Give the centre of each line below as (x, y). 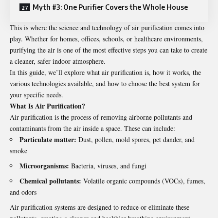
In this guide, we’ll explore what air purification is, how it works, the (105, 72)
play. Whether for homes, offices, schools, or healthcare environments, (106, 38)
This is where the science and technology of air (75, 27)
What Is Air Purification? (47, 106)
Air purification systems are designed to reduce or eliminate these (100, 207)
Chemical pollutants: (50, 181)
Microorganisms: (44, 165)
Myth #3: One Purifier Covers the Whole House (110, 7)
